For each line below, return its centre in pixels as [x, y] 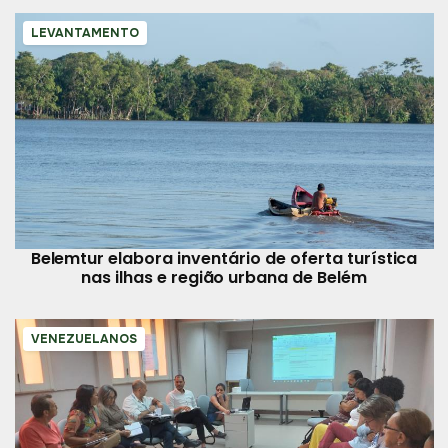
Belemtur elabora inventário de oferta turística [224, 258]
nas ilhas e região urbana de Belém [224, 277]
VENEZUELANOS [83, 338]
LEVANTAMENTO [84, 33]
